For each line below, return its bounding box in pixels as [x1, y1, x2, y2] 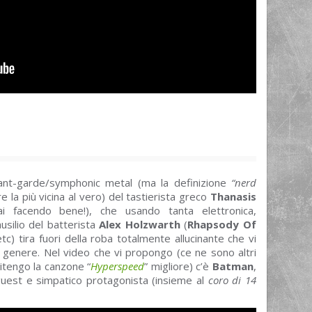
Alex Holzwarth [99, 217, 180, 232]
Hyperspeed [91, 259, 145, 274]
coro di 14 [208, 273, 257, 288]
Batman [212, 259, 254, 274]
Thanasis [210, 189, 256, 204]
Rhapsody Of [187, 217, 257, 232]
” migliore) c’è [144, 259, 213, 274]
